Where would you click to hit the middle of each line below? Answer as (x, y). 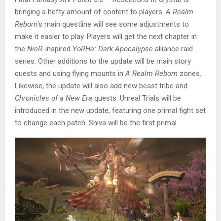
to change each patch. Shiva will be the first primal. (96, 123)
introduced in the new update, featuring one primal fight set (110, 111)
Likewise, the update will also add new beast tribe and (101, 86)
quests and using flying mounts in (70, 74)
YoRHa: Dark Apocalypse (113, 49)
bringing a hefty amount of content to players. (90, 12)
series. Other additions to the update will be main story (103, 61)
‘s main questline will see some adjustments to (113, 24)
